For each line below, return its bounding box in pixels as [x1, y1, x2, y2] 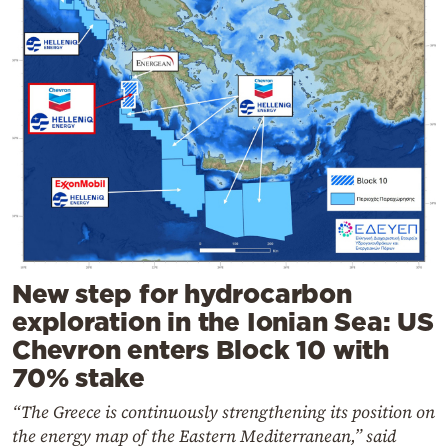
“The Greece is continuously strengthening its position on [12, 399, 435, 424]
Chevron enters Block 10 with [12, 334, 389, 364]
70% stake [12, 362, 146, 392]
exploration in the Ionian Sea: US [12, 306, 434, 336]
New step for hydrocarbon [12, 278, 352, 308]
